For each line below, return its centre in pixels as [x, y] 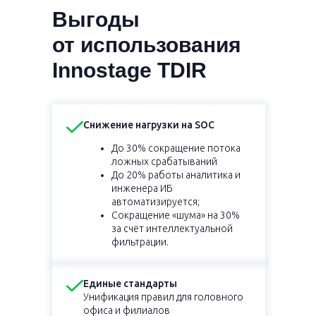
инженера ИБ [142, 188]
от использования [147, 45]
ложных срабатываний [164, 162]
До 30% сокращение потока [176, 148]
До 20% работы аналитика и [176, 175]
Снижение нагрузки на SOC [149, 125]
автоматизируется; [156, 202]
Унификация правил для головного [163, 297]
